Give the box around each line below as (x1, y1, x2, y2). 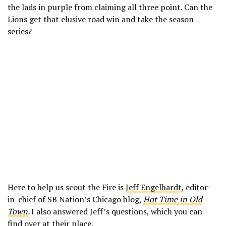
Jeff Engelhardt (126, 181, 182, 193)
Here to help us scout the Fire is (8, 181, 126, 193)
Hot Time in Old (143, 193, 202, 205)
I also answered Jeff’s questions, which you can (31, 205, 202, 217)
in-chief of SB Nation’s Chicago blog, (8, 193, 143, 205)
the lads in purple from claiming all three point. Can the (8, 1, 212, 13)
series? (8, 25, 32, 37)
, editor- (182, 181, 211, 193)
